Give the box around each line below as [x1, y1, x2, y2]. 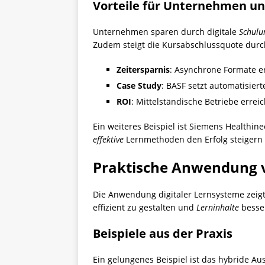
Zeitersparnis [117, 64, 170, 75]
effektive [93, 134, 124, 145]
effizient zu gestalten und [93, 202, 196, 213]
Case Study [117, 80, 161, 91]
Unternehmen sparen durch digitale [93, 26, 239, 37]
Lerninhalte [196, 202, 239, 213]
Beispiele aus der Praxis [93, 225, 232, 241]
